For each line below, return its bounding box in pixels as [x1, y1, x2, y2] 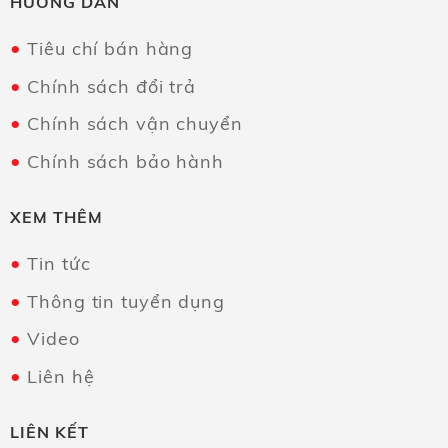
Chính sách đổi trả [27, 74, 197, 98]
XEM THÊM [9, 206, 103, 227]
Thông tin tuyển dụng [27, 289, 225, 313]
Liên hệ [27, 364, 95, 388]
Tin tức [27, 251, 91, 275]
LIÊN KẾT [9, 421, 89, 442]
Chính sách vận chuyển [27, 112, 243, 136]
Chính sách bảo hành [27, 149, 224, 173]
